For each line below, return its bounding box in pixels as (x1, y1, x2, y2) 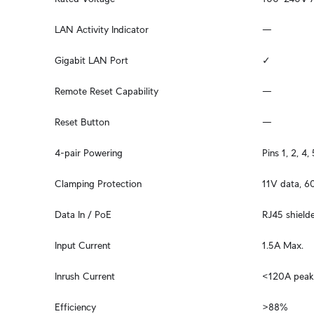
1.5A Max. (262, 240, 303, 251)
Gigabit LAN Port (55, 55, 128, 66)
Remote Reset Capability (55, 86, 158, 97)
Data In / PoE (55, 209, 111, 220)
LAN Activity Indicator (55, 24, 149, 35)
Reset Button (55, 116, 109, 128)
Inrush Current (55, 271, 115, 282)
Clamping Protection (55, 178, 142, 189)
